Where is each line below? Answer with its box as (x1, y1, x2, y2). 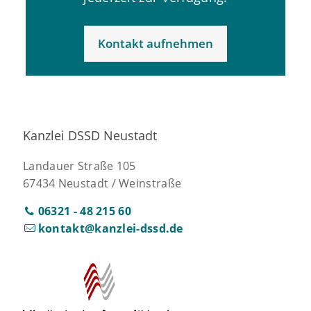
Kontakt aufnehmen (97, 35, 213, 51)
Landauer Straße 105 (23, 158, 136, 174)
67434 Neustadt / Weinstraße (23, 175, 182, 191)
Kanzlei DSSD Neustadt (23, 126, 157, 144)
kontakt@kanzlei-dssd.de (35, 220, 183, 236)
